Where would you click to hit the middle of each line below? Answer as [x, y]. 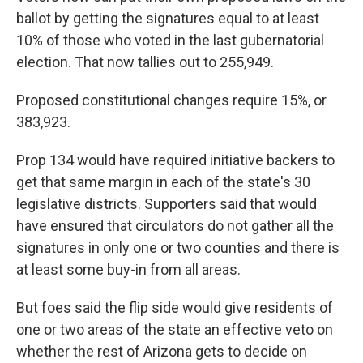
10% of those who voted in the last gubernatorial [170, 40]
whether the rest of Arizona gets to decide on [162, 351]
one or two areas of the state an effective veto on [175, 329]
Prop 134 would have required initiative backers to [175, 160]
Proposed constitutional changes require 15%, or [171, 100]
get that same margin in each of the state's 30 [163, 182]
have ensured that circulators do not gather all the [175, 226]
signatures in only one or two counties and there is [178, 248]
